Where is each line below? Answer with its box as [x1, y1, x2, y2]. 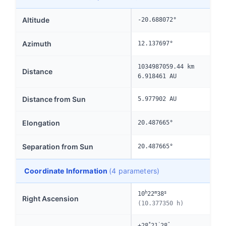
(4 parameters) [109, 166, 160, 175]
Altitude [22, 16, 49, 24]
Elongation [22, 119, 60, 127]
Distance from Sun [22, 95, 86, 103]
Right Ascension [22, 194, 79, 203]
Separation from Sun [22, 142, 93, 151]
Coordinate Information [24, 166, 109, 175]
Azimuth [22, 39, 51, 48]
